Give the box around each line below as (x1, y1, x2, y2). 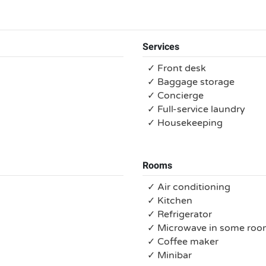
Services (142, 40, 179, 54)
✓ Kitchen (147, 195, 192, 207)
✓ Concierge (147, 90, 204, 102)
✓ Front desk (147, 62, 206, 74)
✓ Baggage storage (147, 76, 235, 88)
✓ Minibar (147, 249, 192, 261)
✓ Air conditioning (147, 181, 230, 193)
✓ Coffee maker (147, 236, 218, 248)
